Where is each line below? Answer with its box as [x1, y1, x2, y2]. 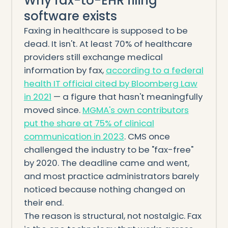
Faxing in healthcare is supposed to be [23, 24, 188, 37]
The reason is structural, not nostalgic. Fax [23, 209, 202, 222]
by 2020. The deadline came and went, [23, 156, 189, 169]
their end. [23, 196, 64, 209]
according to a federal [105, 64, 204, 76]
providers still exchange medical [23, 50, 163, 63]
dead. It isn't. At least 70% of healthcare [23, 37, 192, 50]
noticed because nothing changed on [23, 183, 185, 195]
